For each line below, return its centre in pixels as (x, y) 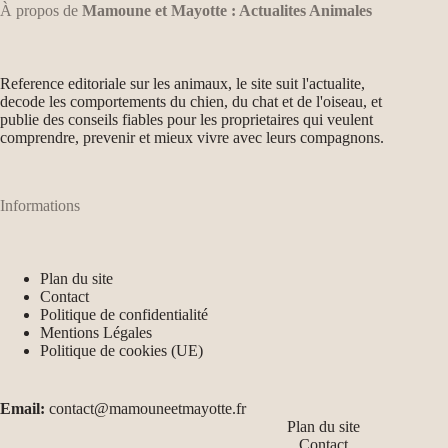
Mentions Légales (96, 332)
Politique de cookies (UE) (121, 350)
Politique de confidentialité (124, 314)
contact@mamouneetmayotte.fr (145, 408)
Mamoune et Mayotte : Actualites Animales (227, 11)
